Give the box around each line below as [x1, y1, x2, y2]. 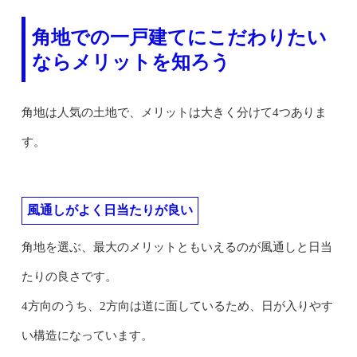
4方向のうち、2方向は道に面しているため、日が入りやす [21, 299, 333, 312]
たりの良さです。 [21, 269, 117, 283]
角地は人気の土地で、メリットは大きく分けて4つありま [21, 105, 327, 119]
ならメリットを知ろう [31, 50, 230, 73]
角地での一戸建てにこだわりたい [31, 25, 327, 48]
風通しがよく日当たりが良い [26, 202, 193, 217]
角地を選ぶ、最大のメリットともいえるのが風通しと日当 [21, 240, 332, 253]
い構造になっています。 [21, 328, 153, 342]
